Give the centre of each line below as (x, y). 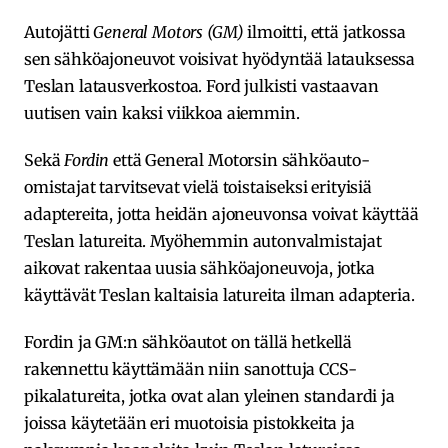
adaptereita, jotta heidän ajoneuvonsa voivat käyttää (221, 213)
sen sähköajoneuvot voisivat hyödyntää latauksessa (220, 58)
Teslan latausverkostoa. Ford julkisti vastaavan (201, 85)
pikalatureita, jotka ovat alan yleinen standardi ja (209, 395)
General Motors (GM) (168, 31)
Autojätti (59, 31)
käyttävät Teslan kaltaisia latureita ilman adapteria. (219, 294)
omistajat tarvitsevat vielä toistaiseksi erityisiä (198, 186)
